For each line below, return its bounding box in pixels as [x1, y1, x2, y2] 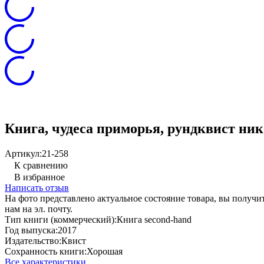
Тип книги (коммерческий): [5, 214, 117, 225]
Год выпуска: [5, 225, 58, 235]
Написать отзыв [5, 182, 69, 193]
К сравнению [14, 160, 68, 170]
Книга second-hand [117, 214, 192, 225]
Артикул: [5, 148, 42, 159]
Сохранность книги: [5, 246, 87, 256]
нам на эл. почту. [5, 203, 72, 214]
